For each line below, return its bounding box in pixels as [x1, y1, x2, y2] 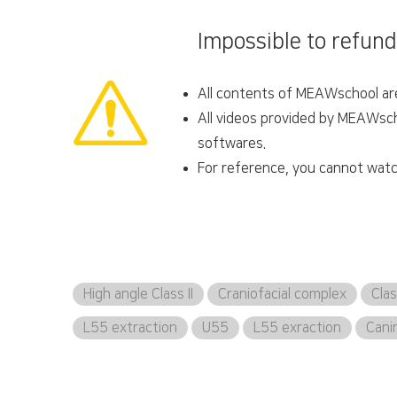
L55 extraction [83, 320, 177, 336]
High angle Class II [83, 286, 193, 302]
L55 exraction [253, 320, 341, 336]
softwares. [197, 136, 266, 152]
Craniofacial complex [218, 286, 346, 302]
